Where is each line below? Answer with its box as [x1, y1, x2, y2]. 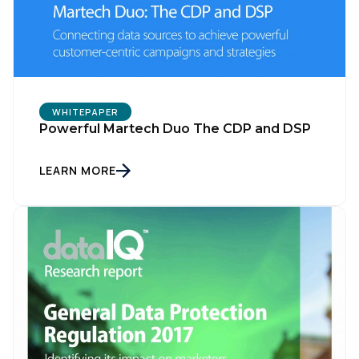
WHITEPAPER [52, 106, 119, 118]
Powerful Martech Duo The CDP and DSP [39, 121, 311, 136]
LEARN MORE [39, 163, 116, 178]
